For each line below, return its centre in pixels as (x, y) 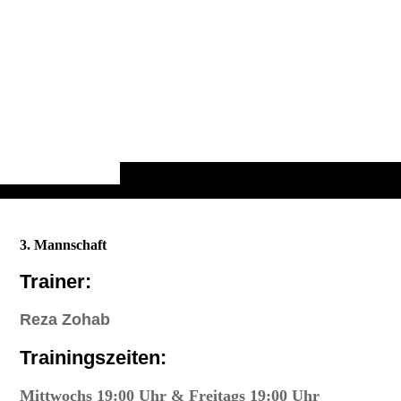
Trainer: (59, 281)
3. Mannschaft (64, 244)
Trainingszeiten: (94, 358)
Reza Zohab (65, 319)
